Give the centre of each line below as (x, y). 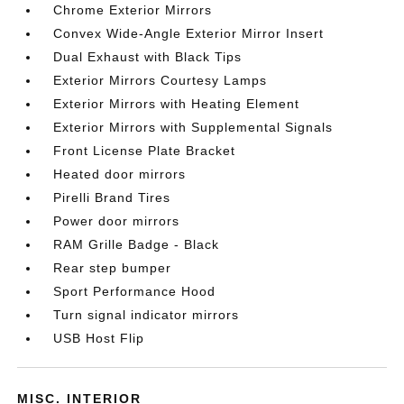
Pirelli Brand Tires (112, 198)
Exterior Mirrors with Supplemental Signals (193, 128)
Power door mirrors (117, 221)
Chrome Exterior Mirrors (133, 10)
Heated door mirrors (120, 174)
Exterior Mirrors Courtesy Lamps (161, 81)
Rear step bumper (113, 268)
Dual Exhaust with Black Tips (148, 57)
